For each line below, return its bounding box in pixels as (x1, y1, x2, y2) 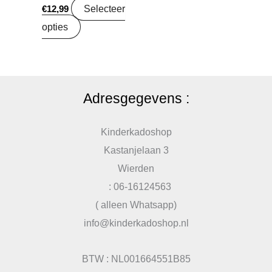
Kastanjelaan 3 (103, 144, 169, 156)
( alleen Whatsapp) (95, 199, 177, 211)
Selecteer (84, 3, 126, 15)
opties (42, 21, 69, 33)
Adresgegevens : (83, 90, 189, 107)
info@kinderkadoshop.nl (83, 217, 189, 229)
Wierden (118, 163, 154, 174)
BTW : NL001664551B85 (81, 253, 191, 264)
